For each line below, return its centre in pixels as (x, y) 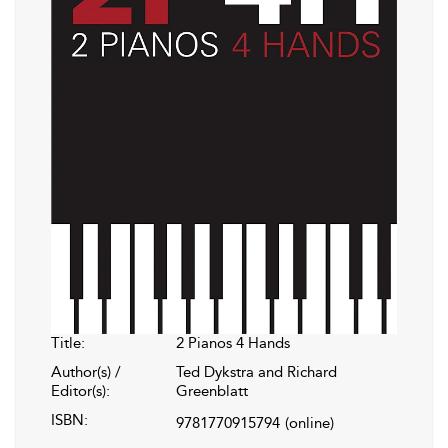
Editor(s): (80, 390)
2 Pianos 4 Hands (233, 342)
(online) (309, 422)
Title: (68, 342)
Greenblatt (212, 390)
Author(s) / (86, 371)
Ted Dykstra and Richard (256, 371)
